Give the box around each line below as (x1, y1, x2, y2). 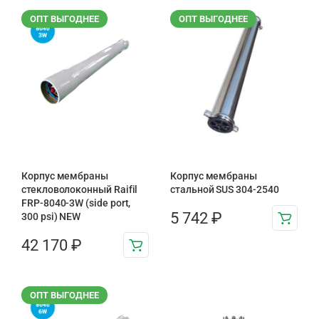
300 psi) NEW (21, 211, 81, 223)
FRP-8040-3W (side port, (21, 197, 131, 209)
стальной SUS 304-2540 (170, 184, 279, 196)
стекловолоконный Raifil (21, 184, 138, 196)
